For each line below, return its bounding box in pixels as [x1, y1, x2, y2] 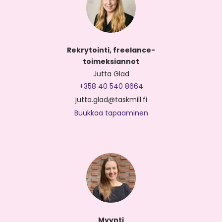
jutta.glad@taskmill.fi [75, 95, 147, 105]
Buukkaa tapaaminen [74, 108, 148, 118]
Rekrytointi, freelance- [67, 45, 155, 55]
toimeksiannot [83, 56, 139, 66]
